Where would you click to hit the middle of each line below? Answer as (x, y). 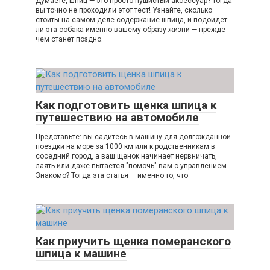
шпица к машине (81, 254)
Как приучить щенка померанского (133, 242)
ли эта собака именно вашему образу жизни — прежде (130, 30)
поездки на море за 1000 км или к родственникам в (125, 147)
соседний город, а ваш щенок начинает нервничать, (126, 156)
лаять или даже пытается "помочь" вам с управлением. (132, 166)
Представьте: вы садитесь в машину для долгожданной (133, 137)
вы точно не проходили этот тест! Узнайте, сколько (124, 11)
